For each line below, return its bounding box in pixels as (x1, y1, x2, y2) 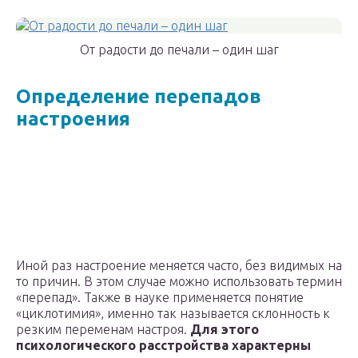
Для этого (190, 322, 259, 337)
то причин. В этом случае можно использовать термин (16, 274, 342, 289)
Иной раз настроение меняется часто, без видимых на (16, 258, 342, 273)
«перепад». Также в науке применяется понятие (16, 290, 304, 305)
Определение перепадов (16, 86, 261, 108)
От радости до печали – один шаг (79, 42, 279, 58)
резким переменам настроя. (16, 322, 190, 337)
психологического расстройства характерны (16, 338, 311, 353)
